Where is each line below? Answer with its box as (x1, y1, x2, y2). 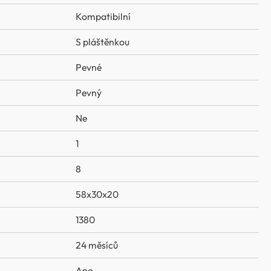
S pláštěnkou (76, 36, 129, 48)
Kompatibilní (76, 10, 131, 23)
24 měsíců (76, 239, 118, 252)
